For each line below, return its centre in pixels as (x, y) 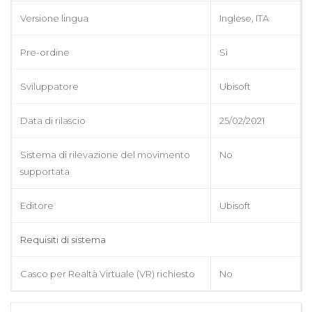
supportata (45, 171)
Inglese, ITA (244, 18)
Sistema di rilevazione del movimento (105, 154)
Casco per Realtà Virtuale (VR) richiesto (108, 273)
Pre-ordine (45, 52)
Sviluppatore (49, 86)
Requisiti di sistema (63, 239)
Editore (37, 205)
